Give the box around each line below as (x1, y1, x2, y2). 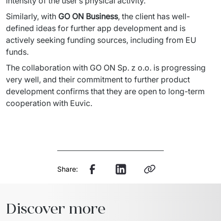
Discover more (6, 199, 106, 218)
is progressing (151, 62, 206, 73)
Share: (57, 164, 78, 173)
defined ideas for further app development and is (6, 23, 185, 33)
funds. (6, 46, 31, 57)
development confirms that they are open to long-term (6, 86, 205, 96)
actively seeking (6, 35, 67, 45)
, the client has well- (118, 11, 190, 21)
